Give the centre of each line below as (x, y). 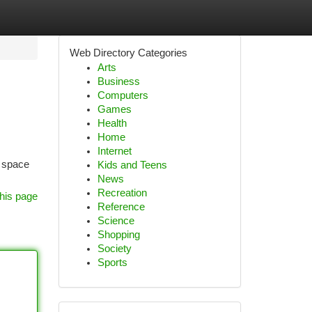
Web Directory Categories (128, 53)
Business (118, 81)
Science (116, 221)
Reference (121, 207)
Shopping (118, 235)
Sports (112, 263)
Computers (123, 95)
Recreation (122, 193)
